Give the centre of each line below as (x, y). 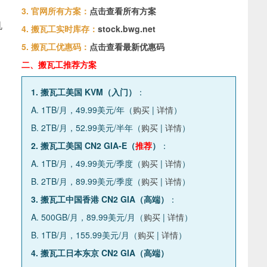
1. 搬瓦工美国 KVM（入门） (84, 92)
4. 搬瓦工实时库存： (60, 29)
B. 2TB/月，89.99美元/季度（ (86, 181)
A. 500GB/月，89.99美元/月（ (87, 217)
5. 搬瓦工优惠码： (55, 46)
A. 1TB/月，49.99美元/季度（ (86, 163)
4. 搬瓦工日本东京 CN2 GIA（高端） (100, 253)
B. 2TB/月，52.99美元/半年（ (86, 128)
